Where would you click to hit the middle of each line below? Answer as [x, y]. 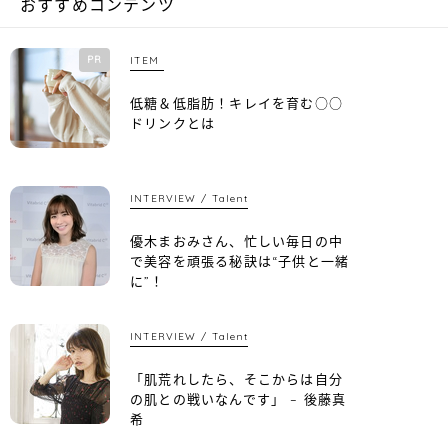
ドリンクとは [173, 122]
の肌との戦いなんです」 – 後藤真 [238, 398]
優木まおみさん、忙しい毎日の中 [236, 240]
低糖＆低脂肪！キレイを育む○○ [236, 102]
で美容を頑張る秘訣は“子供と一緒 [240, 260]
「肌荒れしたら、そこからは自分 [236, 378]
